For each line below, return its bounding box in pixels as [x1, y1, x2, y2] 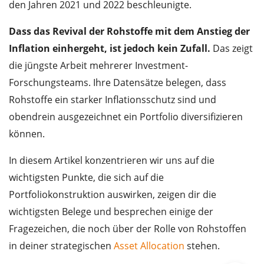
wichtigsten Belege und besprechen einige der [9, 205, 213, 219]
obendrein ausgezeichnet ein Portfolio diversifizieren [9, 110, 243, 124]
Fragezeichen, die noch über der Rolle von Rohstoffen [9, 222, 246, 236]
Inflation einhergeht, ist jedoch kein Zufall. [9, 42, 210, 55]
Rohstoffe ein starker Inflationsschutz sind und [9, 93, 216, 107]
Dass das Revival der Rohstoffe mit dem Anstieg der [9, 25, 250, 38]
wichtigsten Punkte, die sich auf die [9, 171, 164, 184]
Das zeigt [210, 42, 253, 55]
